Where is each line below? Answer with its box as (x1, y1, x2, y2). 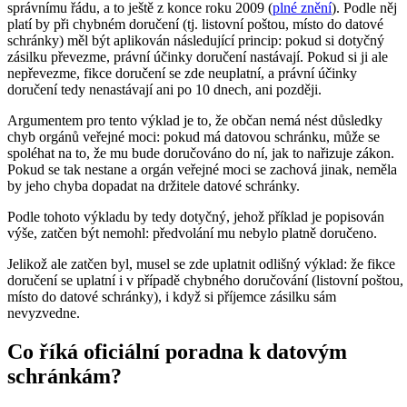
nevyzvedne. (7, 305, 80, 322)
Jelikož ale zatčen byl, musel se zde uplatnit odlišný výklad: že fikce (7, 256, 395, 273)
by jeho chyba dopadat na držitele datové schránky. (7, 178, 300, 194)
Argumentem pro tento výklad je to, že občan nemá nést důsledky (7, 113, 382, 129)
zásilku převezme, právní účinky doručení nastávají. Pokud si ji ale (7, 49, 388, 65)
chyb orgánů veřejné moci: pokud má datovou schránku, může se (7, 129, 380, 145)
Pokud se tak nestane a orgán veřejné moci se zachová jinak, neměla (7, 162, 397, 178)
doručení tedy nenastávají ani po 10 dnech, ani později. (7, 82, 322, 98)
